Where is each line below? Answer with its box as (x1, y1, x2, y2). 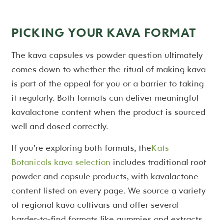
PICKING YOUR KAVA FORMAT (11, 24, 196, 40)
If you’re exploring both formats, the (11, 141, 151, 153)
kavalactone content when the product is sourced (11, 106, 205, 117)
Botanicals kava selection (11, 156, 110, 167)
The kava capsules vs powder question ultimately (11, 49, 203, 60)
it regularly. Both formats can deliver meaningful (11, 91, 198, 103)
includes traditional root (110, 156, 206, 167)
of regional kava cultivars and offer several (11, 198, 179, 210)
